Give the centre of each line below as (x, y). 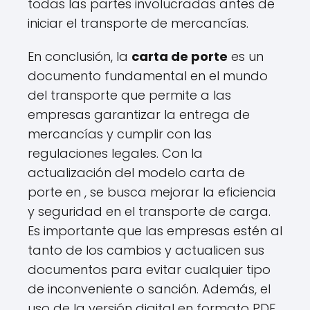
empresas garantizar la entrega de (139, 115)
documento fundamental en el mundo (148, 76)
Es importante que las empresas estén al (155, 231)
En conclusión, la (80, 56)
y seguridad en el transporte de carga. (149, 211)
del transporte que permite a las (129, 95)
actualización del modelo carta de (136, 173)
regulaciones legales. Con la (115, 153)
